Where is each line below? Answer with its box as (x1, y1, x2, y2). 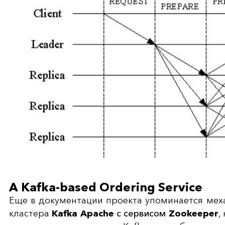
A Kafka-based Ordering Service (9, 180, 202, 195)
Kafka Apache (49, 208, 117, 219)
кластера (9, 208, 49, 219)
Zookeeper (166, 208, 218, 219)
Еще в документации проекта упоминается (9, 195, 203, 206)
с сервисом (116, 208, 166, 219)
